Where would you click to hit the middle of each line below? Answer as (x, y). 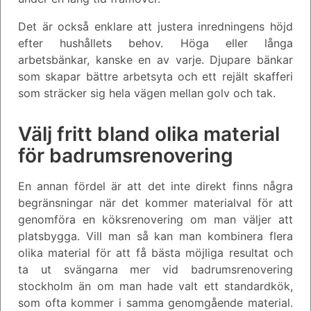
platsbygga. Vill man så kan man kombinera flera (155, 236)
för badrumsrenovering (126, 155)
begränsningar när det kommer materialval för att (155, 202)
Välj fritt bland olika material (149, 134)
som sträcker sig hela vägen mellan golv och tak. (147, 93)
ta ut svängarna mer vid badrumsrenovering (155, 269)
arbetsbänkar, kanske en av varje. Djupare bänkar (155, 59)
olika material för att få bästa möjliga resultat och (155, 252)
